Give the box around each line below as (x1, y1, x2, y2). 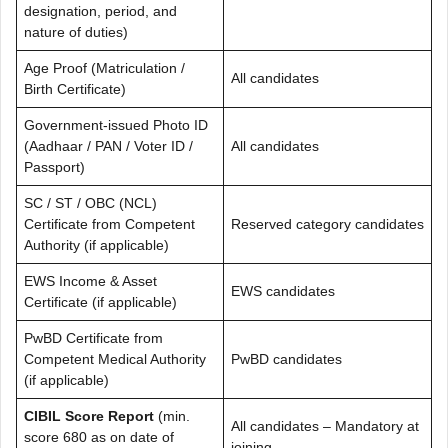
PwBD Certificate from (24, 329, 163, 346)
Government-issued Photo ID (24, 116, 208, 133)
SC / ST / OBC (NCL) (24, 194, 157, 211)
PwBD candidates (231, 350, 342, 367)
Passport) (24, 158, 85, 175)
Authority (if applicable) (24, 236, 169, 253)
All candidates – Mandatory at (231, 417, 419, 434)
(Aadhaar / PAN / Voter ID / (24, 137, 193, 154)
